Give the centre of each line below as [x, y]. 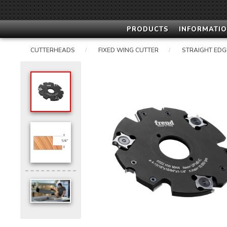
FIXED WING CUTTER [128, 50]
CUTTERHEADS [53, 50]
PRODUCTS [148, 29]
